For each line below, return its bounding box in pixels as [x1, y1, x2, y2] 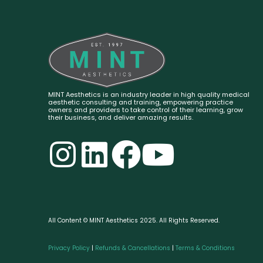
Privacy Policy [48, 243, 90, 252]
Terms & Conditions [176, 243, 235, 252]
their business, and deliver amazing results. [48, 112, 193, 122]
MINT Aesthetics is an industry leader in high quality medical [48, 89, 249, 99]
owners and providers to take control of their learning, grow [48, 104, 243, 114]
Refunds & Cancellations [95, 243, 170, 252]
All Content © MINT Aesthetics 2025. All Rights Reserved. [48, 215, 220, 225]
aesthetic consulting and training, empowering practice [48, 97, 233, 107]
